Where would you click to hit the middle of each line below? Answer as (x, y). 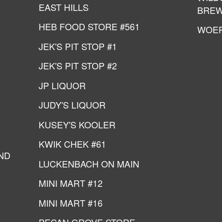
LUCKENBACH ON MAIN (89, 163)
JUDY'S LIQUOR (72, 105)
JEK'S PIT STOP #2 (78, 65)
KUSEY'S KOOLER (77, 124)
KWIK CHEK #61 (72, 144)
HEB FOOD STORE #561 (89, 26)
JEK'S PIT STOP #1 (78, 46)
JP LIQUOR (62, 85)
